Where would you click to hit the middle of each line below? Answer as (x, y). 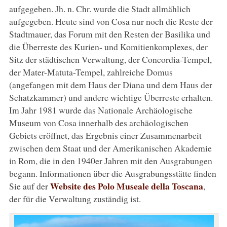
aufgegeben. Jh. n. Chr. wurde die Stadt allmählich (100, 8)
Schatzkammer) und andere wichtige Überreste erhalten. (111, 97)
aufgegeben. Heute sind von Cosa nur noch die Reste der (111, 21)
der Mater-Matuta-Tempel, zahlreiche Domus (91, 72)
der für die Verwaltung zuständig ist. (75, 198)
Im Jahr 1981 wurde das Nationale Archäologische (101, 110)
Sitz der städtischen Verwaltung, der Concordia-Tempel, (110, 59)
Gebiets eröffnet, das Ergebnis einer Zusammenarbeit (105, 135)
